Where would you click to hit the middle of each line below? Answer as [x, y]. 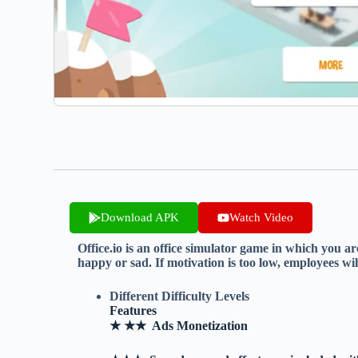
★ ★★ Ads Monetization [179, 326]
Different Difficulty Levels [180, 296]
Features [133, 311]
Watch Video [262, 218]
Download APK [140, 218]
